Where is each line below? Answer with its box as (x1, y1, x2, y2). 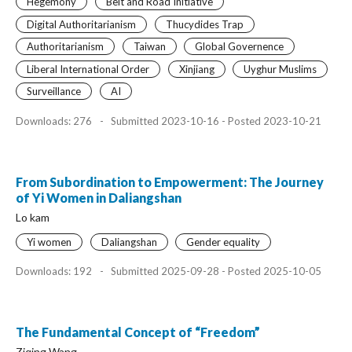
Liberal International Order (27, 62, 149, 75)
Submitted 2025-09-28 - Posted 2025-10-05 (108, 265, 321, 277)
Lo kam (16, 210, 49, 224)
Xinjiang (178, 62, 214, 75)
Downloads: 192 (16, 265, 94, 277)
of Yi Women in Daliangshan (16, 189, 181, 205)
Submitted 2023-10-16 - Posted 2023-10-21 (108, 114, 321, 127)
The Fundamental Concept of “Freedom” (16, 324, 260, 339)
